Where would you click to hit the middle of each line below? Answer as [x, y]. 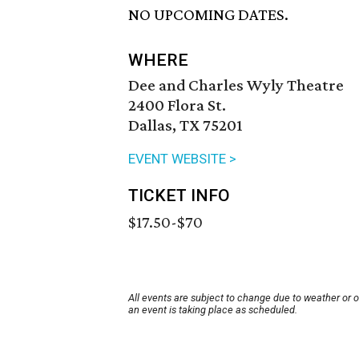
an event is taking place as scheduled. [213, 310]
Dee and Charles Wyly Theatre [236, 85]
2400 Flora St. [177, 105]
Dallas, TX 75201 [186, 125]
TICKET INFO [179, 196]
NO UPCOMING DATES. [208, 15]
